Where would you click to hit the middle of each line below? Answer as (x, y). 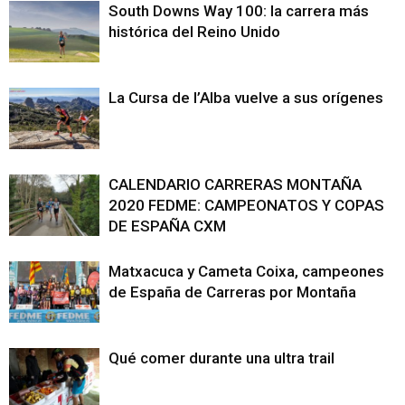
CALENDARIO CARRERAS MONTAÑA (235, 184)
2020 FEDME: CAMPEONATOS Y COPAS (246, 205)
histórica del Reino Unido (194, 31)
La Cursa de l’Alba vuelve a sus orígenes (246, 97)
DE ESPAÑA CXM (167, 226)
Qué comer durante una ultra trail (221, 358)
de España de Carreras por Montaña (232, 292)
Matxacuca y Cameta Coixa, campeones (246, 271)
